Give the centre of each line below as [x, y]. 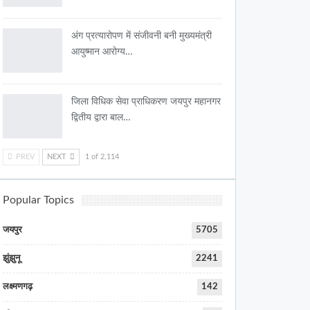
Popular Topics [39, 200]
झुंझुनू [12, 258]
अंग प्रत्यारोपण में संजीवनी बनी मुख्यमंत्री [142, 36]
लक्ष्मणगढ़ [18, 286]
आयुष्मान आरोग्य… [102, 52]
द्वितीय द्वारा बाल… [101, 117]
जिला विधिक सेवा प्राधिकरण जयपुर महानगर [146, 101]
